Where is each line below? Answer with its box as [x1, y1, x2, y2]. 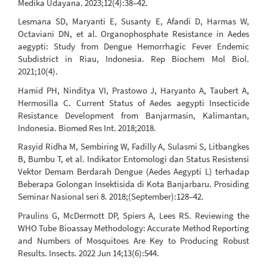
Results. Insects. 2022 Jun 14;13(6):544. [18, 247, 159, 259]
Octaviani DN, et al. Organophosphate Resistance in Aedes [18, 28, 249, 40]
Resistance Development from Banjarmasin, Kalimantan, [18, 109, 249, 121]
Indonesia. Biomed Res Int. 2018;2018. [18, 122, 156, 133]
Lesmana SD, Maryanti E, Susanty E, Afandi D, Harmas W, [18, 15, 249, 27]
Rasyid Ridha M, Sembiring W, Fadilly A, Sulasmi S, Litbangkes [18, 141, 249, 153]
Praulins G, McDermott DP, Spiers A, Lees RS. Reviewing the [18, 209, 249, 221]
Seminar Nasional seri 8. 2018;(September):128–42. [18, 191, 204, 203]
